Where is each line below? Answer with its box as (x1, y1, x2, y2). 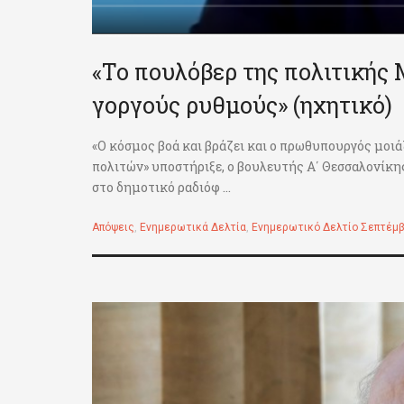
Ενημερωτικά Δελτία (140, 221, 246, 234)
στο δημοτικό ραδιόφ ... (92, 179, 231, 197)
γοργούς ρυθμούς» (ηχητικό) (92, 90, 392, 121)
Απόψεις (92, 221, 134, 234)
